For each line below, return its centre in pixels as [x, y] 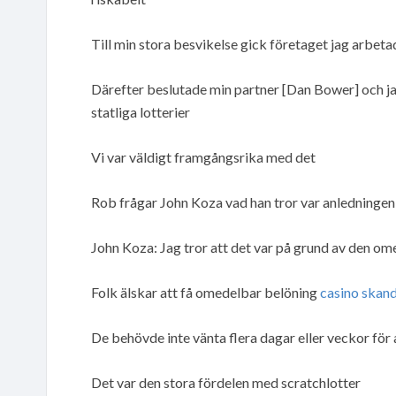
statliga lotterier [141, 111]
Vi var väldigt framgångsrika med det [203, 156]
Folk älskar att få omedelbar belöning [206, 292]
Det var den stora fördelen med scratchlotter [226, 382]
